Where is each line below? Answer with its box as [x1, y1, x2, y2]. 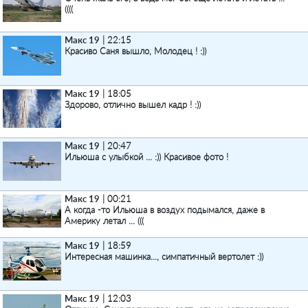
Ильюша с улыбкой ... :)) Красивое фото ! [65, 151, 228, 162]
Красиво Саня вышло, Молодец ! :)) [65, 45, 206, 56]
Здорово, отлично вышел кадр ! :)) [65, 99, 201, 110]
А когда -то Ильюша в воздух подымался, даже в [65, 204, 265, 215]
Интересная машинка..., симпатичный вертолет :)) [65, 251, 263, 262]
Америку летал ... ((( [65, 215, 144, 226]
